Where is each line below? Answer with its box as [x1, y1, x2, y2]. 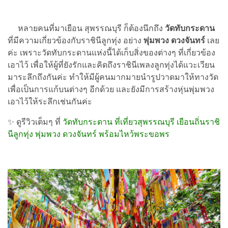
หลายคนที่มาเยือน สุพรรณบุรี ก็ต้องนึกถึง [8, 23, 165, 34]
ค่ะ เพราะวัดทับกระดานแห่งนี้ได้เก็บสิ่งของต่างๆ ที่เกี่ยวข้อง [8, 48, 215, 58]
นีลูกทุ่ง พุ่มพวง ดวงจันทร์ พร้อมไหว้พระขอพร [8, 129, 169, 139]
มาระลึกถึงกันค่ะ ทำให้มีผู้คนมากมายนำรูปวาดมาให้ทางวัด [8, 72, 218, 82]
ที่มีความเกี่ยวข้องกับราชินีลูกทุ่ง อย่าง [8, 36, 144, 46]
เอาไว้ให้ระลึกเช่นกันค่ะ [8, 97, 92, 107]
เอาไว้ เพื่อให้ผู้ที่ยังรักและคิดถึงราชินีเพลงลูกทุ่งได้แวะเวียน [8, 60, 215, 70]
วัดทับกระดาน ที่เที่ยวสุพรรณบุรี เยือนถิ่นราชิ [63, 117, 220, 127]
